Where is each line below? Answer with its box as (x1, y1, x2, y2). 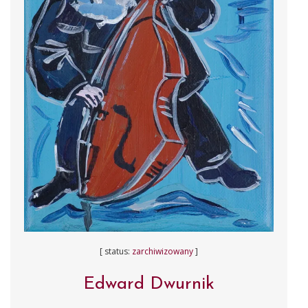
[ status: (100, 245, 132, 257)
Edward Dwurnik (83, 275, 214, 293)
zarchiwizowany (132, 245, 193, 257)
